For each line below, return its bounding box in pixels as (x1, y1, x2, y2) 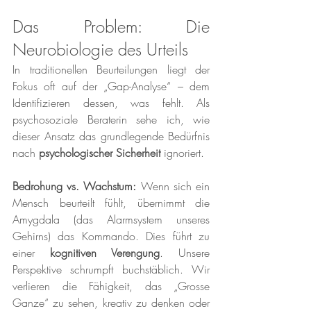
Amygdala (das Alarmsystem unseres (12, 212, 210, 228)
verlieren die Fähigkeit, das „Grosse (12, 278, 210, 294)
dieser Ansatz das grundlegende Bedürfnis (12, 128, 210, 144)
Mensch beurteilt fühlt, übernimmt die (12, 195, 210, 211)
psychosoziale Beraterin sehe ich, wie (12, 112, 210, 128)
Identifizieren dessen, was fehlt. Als (12, 95, 210, 111)
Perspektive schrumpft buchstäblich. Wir (12, 262, 210, 278)
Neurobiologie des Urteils (12, 38, 188, 61)
